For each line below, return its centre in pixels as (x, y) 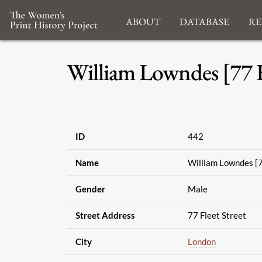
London (201, 242)
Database (204, 20)
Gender (90, 189)
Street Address (105, 216)
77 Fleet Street (217, 216)
